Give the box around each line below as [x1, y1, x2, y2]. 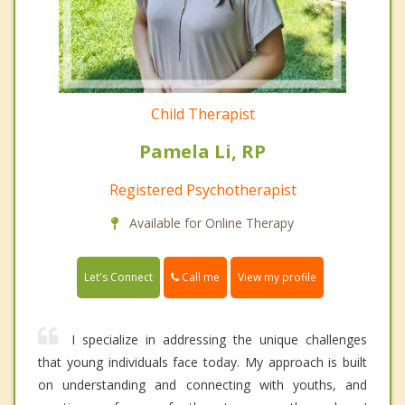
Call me [179, 268, 220, 285]
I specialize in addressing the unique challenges [71, 330, 367, 348]
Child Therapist [150, 103, 255, 124]
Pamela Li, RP [139, 138, 266, 164]
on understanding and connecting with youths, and [38, 375, 367, 393]
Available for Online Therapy [126, 213, 294, 231]
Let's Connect [84, 268, 153, 285]
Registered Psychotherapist [108, 179, 297, 200]
